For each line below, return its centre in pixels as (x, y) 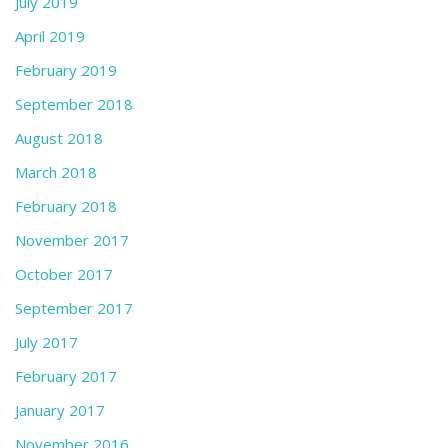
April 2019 (50, 36)
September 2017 (74, 308)
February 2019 (66, 70)
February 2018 (66, 206)
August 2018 (59, 138)
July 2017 (46, 342)
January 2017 (60, 410)
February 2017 (66, 376)
